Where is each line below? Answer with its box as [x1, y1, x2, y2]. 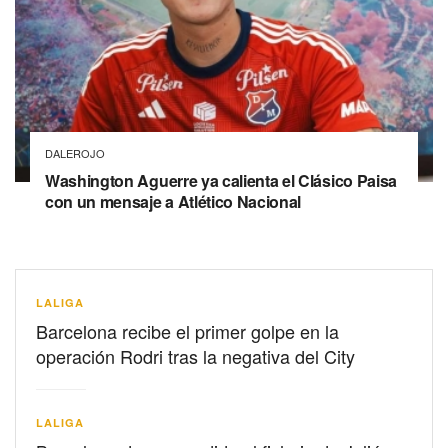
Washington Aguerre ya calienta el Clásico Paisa [45, 168, 397, 192]
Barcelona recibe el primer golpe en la [36, 317, 339, 344]
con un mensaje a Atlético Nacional [45, 189, 302, 213]
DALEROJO [45, 144, 105, 161]
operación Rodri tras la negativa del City [36, 342, 355, 369]
